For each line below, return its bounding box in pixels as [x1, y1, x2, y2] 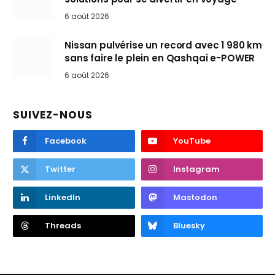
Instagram [172, 163, 220, 176]
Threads [45, 220, 81, 232]
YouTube [172, 135, 211, 147]
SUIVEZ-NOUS [13, 107, 93, 123]
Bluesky [172, 220, 205, 232]
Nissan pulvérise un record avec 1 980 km [64, 39, 263, 52]
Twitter [45, 163, 76, 176]
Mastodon [172, 192, 217, 204]
